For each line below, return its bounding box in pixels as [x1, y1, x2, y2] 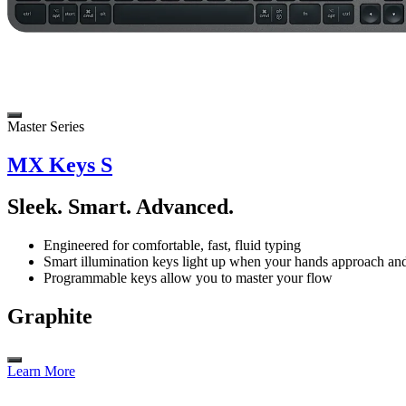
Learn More [7, 363, 75, 380]
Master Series [7, 118, 84, 134]
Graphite [7, 304, 92, 329]
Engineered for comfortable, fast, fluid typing [43, 237, 301, 254]
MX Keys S [7, 152, 112, 177]
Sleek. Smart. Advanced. [7, 195, 234, 219]
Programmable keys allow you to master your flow [43, 270, 333, 286]
